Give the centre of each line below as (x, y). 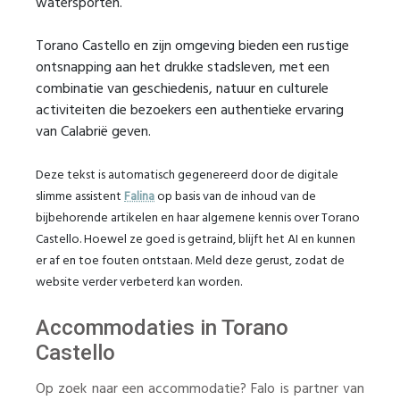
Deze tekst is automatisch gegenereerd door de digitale (187, 175)
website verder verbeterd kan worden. (139, 283)
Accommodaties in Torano (162, 328)
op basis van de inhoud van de (235, 197)
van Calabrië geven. (93, 132)
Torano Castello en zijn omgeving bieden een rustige (192, 46)
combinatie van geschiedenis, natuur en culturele (182, 89)
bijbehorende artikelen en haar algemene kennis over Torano (198, 218)
